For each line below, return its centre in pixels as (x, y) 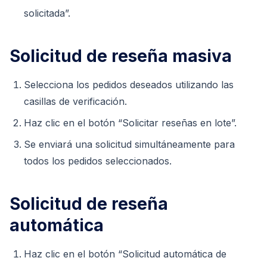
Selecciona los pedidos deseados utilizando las (129, 84)
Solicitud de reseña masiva (121, 56)
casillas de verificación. (75, 101)
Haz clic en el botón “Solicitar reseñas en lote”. (130, 122)
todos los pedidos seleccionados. (98, 161)
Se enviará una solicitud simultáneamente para (129, 144)
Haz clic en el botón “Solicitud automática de (125, 254)
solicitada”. (47, 13)
